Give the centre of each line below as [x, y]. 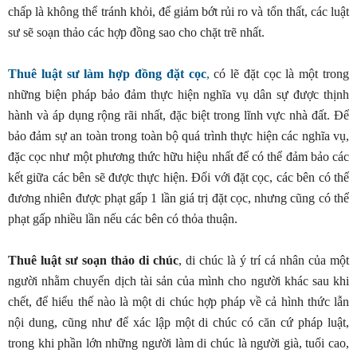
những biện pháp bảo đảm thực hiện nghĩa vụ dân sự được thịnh [178, 94]
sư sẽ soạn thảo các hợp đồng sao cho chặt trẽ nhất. [136, 32]
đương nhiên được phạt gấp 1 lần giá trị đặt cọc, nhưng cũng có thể [178, 198]
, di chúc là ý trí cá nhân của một [264, 260]
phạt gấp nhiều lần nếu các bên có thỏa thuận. [123, 219]
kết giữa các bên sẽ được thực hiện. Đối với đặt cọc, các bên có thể [178, 177]
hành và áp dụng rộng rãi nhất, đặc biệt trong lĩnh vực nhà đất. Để [178, 115]
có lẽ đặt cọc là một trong [279, 74]
